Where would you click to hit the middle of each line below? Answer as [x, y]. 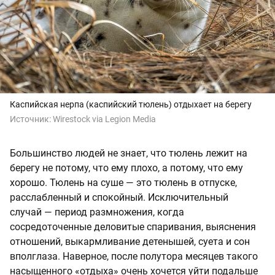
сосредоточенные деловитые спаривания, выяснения [133, 227]
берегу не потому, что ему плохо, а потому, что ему [126, 168]
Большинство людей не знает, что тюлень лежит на [129, 153]
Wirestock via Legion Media [104, 119]
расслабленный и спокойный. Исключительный [119, 197]
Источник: [31, 119]
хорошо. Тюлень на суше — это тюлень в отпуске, [123, 182]
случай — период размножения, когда [97, 212]
